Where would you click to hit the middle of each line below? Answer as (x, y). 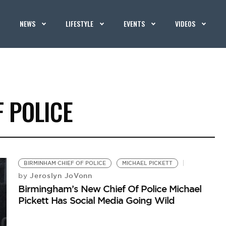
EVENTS (134, 23)
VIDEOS (185, 23)
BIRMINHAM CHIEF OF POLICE (65, 163)
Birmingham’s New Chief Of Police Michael (110, 189)
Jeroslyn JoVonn (60, 176)
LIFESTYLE (80, 23)
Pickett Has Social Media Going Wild (97, 200)
